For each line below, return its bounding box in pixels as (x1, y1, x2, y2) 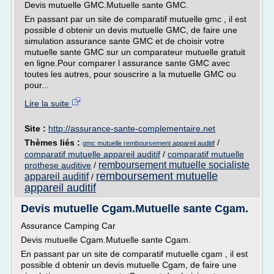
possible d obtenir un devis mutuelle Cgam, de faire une (21, 260, 237, 270)
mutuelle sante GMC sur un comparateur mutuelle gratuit (24, 47, 245, 57)
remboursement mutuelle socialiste (98, 160, 250, 170)
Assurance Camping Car (21, 221, 116, 231)
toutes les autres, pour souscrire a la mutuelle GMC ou (24, 69, 236, 79)
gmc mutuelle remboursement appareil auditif (83, 139, 215, 147)
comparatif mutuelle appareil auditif (24, 149, 160, 159)
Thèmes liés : (24, 138, 83, 147)
